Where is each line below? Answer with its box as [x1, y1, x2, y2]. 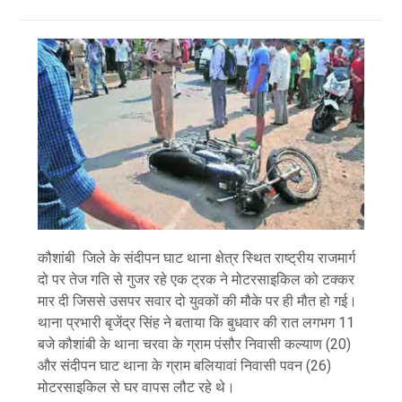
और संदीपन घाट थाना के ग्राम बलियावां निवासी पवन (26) [38, 357, 332, 375]
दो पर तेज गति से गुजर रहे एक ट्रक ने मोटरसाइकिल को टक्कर [38, 271, 355, 289]
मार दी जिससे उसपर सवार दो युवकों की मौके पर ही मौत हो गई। [38, 293, 358, 310]
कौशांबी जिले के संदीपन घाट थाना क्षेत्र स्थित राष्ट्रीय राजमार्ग [38, 249, 356, 267]
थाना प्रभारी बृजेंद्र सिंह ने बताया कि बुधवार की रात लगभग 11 [38, 314, 355, 332]
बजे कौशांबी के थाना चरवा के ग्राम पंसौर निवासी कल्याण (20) [38, 336, 352, 354]
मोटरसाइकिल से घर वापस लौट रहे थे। [38, 379, 236, 397]
